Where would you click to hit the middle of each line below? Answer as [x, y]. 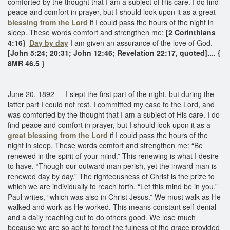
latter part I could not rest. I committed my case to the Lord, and [111, 104]
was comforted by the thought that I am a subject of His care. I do [114, 114]
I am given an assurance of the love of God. [140, 42]
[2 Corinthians [190, 32]
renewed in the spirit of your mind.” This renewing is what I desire [113, 155]
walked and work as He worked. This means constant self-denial [112, 207]
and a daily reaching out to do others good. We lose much [102, 217]
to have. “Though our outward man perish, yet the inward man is [112, 166]
